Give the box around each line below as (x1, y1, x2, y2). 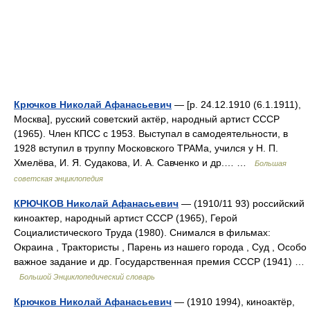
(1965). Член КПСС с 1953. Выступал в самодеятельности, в (14, 128, 288, 139)
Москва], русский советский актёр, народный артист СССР (14, 113, 280, 125)
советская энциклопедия (14, 174, 103, 183)
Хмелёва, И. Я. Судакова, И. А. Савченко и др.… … (14, 157, 255, 168)
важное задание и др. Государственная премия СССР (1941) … (14, 256, 304, 267)
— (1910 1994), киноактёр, (172, 296, 295, 307)
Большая (255, 159, 286, 167)
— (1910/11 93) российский (179, 198, 304, 209)
